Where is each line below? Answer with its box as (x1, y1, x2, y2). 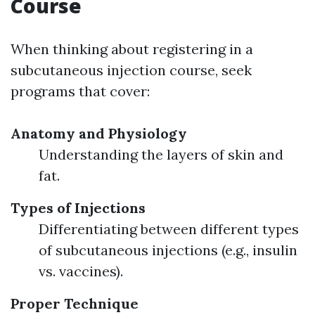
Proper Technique (11, 295, 139, 312)
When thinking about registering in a (11, 40, 253, 58)
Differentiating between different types (39, 220, 299, 238)
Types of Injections (11, 199, 146, 217)
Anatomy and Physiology (11, 124, 187, 142)
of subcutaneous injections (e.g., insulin (39, 241, 297, 259)
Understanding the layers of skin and (39, 146, 283, 163)
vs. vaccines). (39, 262, 123, 280)
